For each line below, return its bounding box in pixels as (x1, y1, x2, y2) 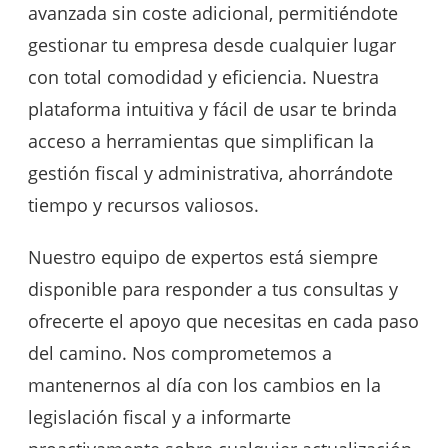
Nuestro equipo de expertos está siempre (28, 244, 378, 269)
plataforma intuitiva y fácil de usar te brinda (28, 96, 397, 121)
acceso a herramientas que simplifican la (28, 128, 374, 153)
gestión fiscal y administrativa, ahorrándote (28, 160, 393, 185)
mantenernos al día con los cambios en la (28, 372, 381, 397)
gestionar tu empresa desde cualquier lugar (28, 32, 396, 57)
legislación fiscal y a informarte (28, 404, 291, 429)
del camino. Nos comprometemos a (28, 340, 332, 365)
